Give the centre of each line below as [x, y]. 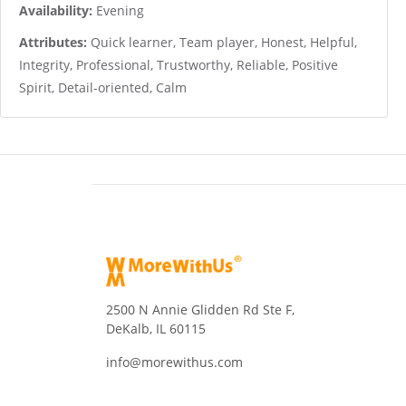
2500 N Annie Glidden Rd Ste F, [200, 309]
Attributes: [53, 42]
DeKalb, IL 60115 [156, 329]
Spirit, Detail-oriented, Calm [103, 87]
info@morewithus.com [174, 362]
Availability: [56, 10]
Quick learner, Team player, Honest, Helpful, [222, 42]
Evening [118, 10]
